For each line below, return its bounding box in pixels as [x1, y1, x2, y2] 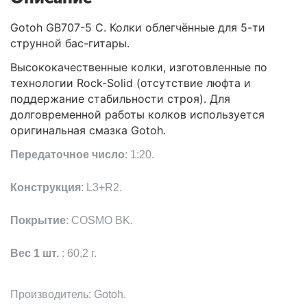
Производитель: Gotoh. [10, 288, 126, 300]
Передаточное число [10, 148, 125, 160]
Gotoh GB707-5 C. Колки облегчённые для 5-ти [10, 20, 265, 34]
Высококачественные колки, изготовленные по [10, 60, 267, 74]
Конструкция [10, 181, 81, 193]
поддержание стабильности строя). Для [10, 91, 230, 106]
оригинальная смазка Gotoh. [10, 123, 166, 137]
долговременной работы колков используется [10, 107, 265, 121]
